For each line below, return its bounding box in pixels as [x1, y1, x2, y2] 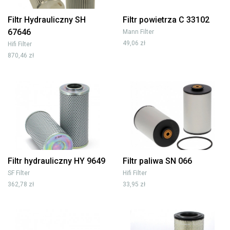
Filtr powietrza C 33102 [123, 14, 209, 25]
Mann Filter [123, 28, 154, 35]
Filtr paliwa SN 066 [123, 156, 192, 166]
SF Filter [8, 169, 30, 177]
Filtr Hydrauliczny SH [8, 14, 86, 25]
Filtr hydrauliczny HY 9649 [8, 156, 105, 166]
